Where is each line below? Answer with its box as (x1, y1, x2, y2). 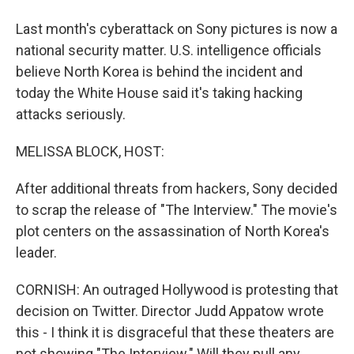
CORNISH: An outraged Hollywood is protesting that (16, 281, 338, 298)
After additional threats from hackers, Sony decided (16, 180, 337, 197)
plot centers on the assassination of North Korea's (16, 223, 330, 239)
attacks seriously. (16, 106, 126, 122)
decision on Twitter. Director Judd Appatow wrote (16, 303, 324, 319)
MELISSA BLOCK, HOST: (16, 143, 164, 160)
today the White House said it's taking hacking (16, 85, 303, 101)
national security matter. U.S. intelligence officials (16, 42, 322, 58)
